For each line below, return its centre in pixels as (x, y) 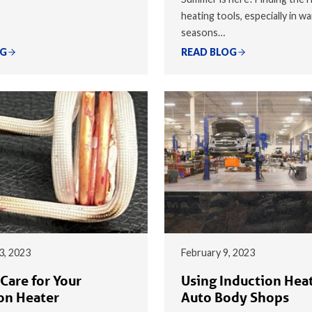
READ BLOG (209, 52)
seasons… (203, 32)
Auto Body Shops (235, 297)
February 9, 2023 (218, 252)
